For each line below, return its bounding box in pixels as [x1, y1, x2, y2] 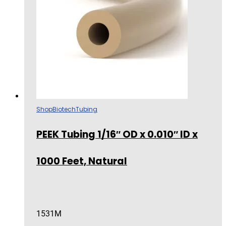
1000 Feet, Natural [36, 154, 127, 168]
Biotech [52, 104, 76, 114]
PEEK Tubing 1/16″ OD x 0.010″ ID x [36, 127, 198, 141]
